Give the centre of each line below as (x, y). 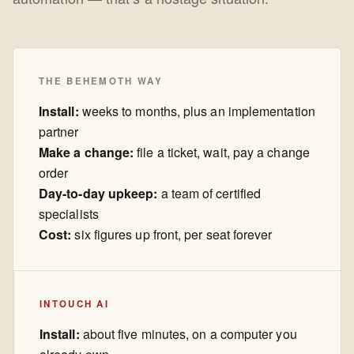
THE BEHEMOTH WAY (101, 81)
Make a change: (87, 153)
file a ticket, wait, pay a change (222, 153)
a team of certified (209, 194)
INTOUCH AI (75, 304)
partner (59, 132)
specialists (69, 214)
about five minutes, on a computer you (188, 334)
